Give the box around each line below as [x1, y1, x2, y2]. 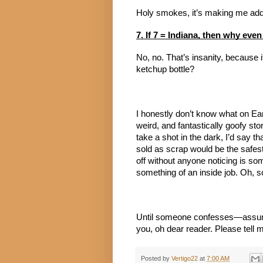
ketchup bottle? [136, 65, 194, 75]
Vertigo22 [171, 254, 198, 262]
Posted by [141, 254, 171, 262]
